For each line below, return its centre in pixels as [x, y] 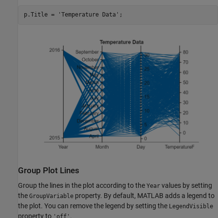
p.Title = [41, 15]
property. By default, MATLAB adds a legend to [144, 195]
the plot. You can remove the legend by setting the [93, 206]
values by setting [186, 185]
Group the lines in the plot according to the [82, 185]
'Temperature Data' [88, 15]
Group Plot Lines [49, 170]
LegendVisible [191, 206]
